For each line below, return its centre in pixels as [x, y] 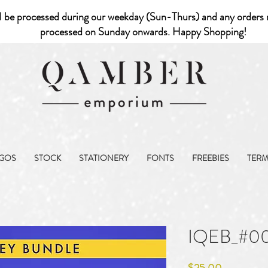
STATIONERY [104, 158]
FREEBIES [211, 158]
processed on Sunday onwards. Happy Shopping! [144, 32]
